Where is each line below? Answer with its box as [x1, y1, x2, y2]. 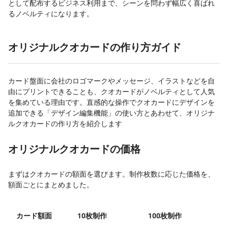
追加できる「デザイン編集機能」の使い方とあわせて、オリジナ [8, 109, 215, 118]
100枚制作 [148, 212, 182, 220]
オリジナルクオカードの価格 [8, 143, 140, 156]
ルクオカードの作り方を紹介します [8, 120, 122, 128]
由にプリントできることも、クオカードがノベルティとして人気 [8, 88, 215, 96]
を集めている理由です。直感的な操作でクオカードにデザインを [8, 98, 215, 107]
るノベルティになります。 [8, 10, 94, 18]
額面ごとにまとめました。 [8, 181, 94, 189]
